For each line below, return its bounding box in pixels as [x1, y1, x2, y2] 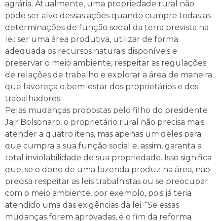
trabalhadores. [5, 93, 62, 103]
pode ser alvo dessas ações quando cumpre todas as [5, 10, 211, 20]
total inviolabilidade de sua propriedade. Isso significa [5, 152, 212, 162]
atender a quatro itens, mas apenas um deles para [5, 129, 201, 139]
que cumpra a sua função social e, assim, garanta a [5, 141, 202, 150]
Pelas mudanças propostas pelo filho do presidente [5, 105, 208, 115]
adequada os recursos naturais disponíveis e [5, 46, 177, 56]
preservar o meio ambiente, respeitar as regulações [5, 58, 206, 68]
